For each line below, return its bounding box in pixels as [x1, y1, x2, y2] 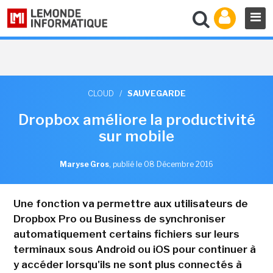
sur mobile [99, 127, 174, 145]
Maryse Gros [60, 160, 109, 169]
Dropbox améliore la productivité [18, 111, 255, 129]
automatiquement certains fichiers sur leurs [13, 228, 239, 240]
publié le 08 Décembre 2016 [113, 160, 213, 169]
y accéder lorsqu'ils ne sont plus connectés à [13, 258, 242, 271]
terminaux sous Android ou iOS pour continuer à [13, 243, 256, 255]
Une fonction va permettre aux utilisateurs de [13, 197, 248, 210]
